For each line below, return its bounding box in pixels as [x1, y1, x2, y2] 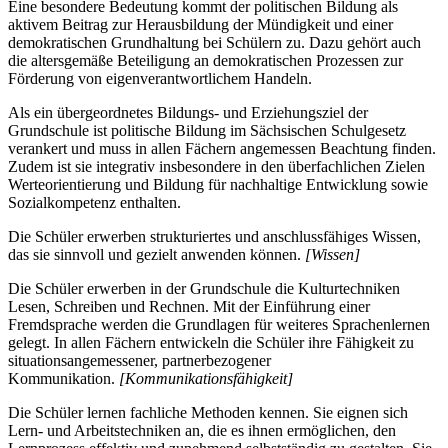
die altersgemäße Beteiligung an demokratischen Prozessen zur [8, 52, 403, 70]
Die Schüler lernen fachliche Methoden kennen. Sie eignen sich [8, 404, 408, 422]
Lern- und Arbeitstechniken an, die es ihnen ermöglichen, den [8, 422, 396, 440]
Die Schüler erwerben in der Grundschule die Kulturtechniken [8, 280, 400, 298]
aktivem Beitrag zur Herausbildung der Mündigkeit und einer [8, 16, 393, 34]
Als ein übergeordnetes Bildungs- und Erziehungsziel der [8, 104, 368, 122]
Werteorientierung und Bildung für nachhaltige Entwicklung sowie [8, 176, 428, 194]
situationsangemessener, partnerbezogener [8, 352, 271, 370]
